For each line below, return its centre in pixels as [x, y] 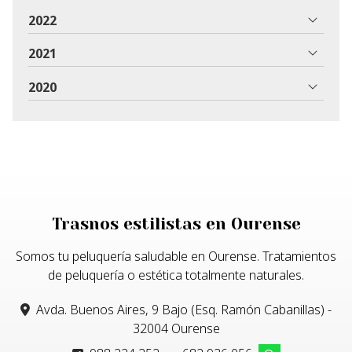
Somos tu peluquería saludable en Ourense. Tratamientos [176, 257]
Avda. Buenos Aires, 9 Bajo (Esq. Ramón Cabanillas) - [184, 310]
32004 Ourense [176, 329]
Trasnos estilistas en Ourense [176, 224]
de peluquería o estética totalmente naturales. [176, 275]
